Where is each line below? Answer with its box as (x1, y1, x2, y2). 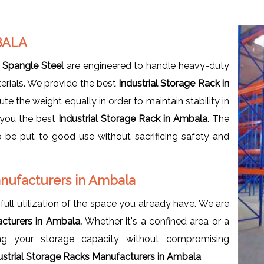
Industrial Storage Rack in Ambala (58, 113, 207, 124)
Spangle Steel (2, 60, 67, 71)
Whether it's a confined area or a (85, 215, 229, 227)
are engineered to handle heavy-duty (66, 60, 230, 71)
